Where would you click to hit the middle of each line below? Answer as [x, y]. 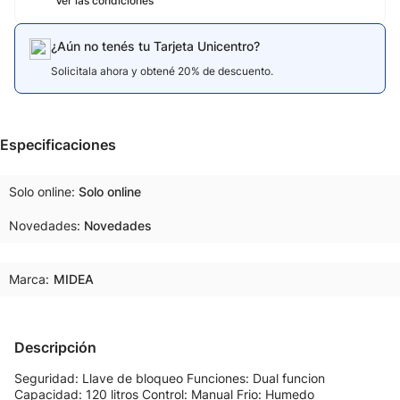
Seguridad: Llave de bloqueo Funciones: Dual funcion [170, 378]
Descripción [55, 347]
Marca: [29, 279]
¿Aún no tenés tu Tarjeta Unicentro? [155, 46]
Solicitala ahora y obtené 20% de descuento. [162, 71]
